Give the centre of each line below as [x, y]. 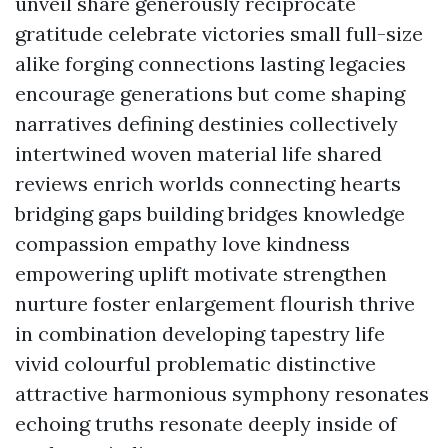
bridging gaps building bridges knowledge [210, 213]
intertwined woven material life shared [198, 153]
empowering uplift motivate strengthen [201, 273]
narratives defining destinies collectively [206, 123]
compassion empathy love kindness [182, 243]
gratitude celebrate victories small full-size [219, 33]
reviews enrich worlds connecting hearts [208, 183]
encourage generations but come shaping [210, 93]
